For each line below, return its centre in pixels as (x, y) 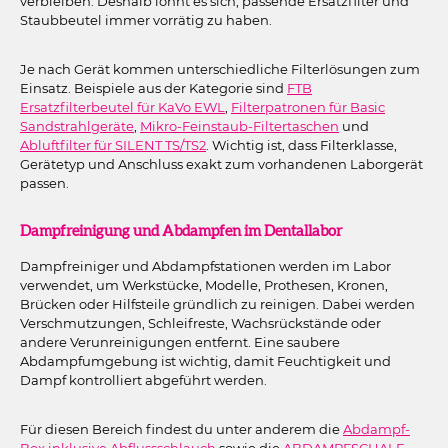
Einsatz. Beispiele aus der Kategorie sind (153, 87)
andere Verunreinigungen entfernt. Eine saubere (180, 341)
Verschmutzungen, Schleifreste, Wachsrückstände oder (200, 322)
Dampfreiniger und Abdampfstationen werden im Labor (205, 265)
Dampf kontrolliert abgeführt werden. (143, 379)
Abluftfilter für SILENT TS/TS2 (113, 144)
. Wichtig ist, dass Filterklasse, (301, 144)
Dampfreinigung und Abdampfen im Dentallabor (181, 232)
